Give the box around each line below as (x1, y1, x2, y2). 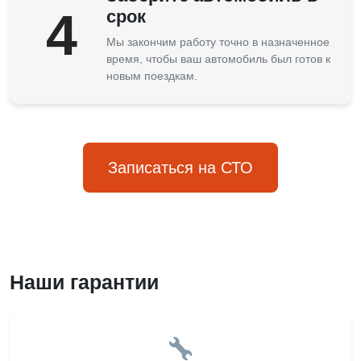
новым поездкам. (106, 69, 197, 82)
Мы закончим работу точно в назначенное (106, 35, 330, 48)
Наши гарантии (10, 271, 159, 293)
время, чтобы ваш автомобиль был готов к (106, 52, 330, 65)
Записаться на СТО (108, 159, 253, 176)
